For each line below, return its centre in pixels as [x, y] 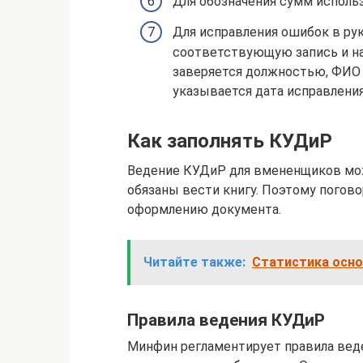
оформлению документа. [204, 210]
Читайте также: [194, 263]
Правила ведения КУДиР [226, 320]
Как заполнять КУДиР [230, 141]
